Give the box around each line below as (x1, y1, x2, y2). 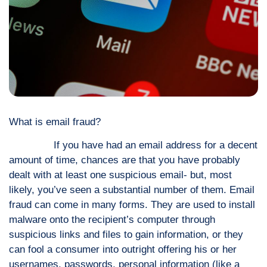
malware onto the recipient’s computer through (9, 214, 215, 226)
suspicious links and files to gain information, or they (9, 229, 243, 241)
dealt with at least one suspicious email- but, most (9, 169, 232, 181)
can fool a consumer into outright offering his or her (9, 244, 237, 256)
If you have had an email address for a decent (9, 139, 257, 151)
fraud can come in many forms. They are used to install (9, 199, 255, 211)
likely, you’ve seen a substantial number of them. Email (9, 184, 254, 196)
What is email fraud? (9, 116, 101, 128)
